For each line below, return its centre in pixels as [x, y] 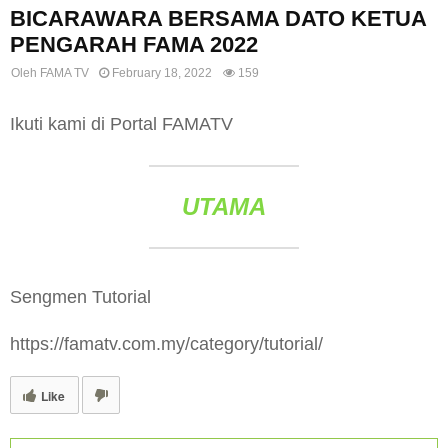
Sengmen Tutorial [80, 296]
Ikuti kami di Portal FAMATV [121, 123]
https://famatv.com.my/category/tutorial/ [166, 343]
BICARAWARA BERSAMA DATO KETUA [218, 18]
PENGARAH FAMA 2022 [134, 44]
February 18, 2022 [162, 72]
